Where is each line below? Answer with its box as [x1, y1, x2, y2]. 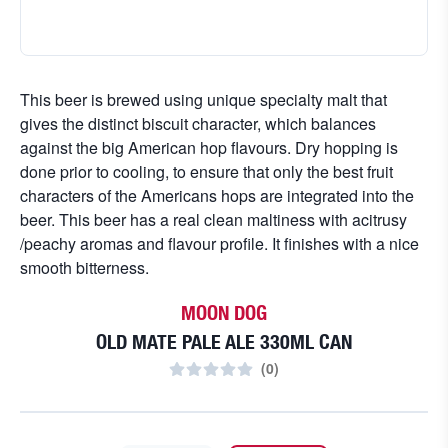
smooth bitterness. [20, 256, 149, 279]
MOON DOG [181, 301, 267, 324]
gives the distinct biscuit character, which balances [20, 112, 376, 135]
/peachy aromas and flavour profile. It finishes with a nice [20, 232, 419, 255]
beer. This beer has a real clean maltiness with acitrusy [20, 208, 407, 231]
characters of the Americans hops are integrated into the [20, 184, 414, 207]
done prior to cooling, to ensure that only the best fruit [20, 160, 393, 183]
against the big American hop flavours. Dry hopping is [20, 136, 398, 159]
